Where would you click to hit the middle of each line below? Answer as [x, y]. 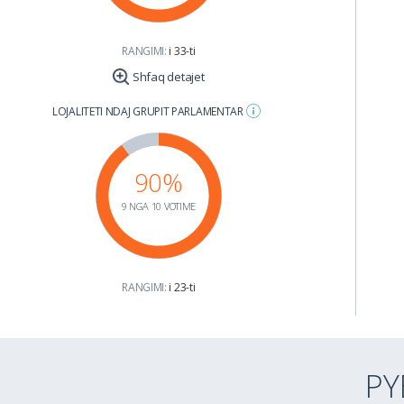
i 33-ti [182, 51]
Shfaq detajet [168, 77]
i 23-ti [182, 287]
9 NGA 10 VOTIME [158, 206]
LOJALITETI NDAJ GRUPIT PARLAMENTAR [149, 111]
